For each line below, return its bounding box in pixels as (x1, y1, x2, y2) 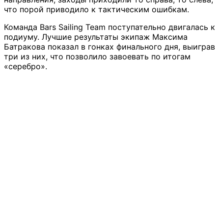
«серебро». (4, 61, 47, 72)
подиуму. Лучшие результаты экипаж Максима (4, 32, 188, 42)
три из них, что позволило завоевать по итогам (4, 52, 191, 62)
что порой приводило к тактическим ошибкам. (4, 4, 189, 15)
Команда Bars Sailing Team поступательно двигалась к (4, 22, 215, 32)
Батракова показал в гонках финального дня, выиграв (4, 42, 215, 52)
